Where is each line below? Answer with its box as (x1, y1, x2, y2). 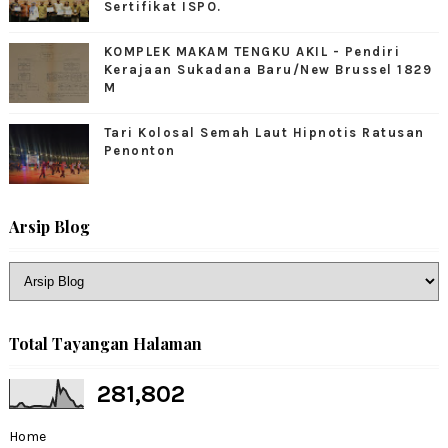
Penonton (103, 142, 176, 158)
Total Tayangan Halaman (8, 332, 202, 354)
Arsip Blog (8, 215, 90, 237)
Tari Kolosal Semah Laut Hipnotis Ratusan (103, 124, 425, 140)
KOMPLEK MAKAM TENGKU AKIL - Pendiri (103, 43, 401, 59)
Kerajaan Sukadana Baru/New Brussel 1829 (103, 61, 433, 77)
